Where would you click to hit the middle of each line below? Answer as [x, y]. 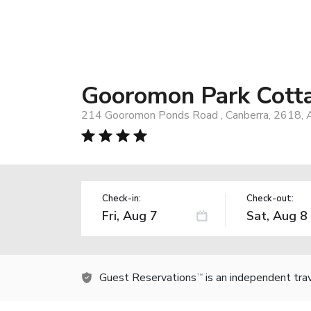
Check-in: [121, 198]
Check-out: [270, 198]
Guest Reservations [148, 277]
